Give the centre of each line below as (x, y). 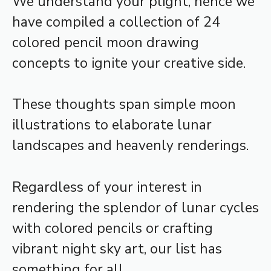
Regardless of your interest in (107, 187)
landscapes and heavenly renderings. (130, 146)
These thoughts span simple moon (124, 105)
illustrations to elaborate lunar (112, 125)
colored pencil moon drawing (106, 42)
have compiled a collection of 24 (116, 22)
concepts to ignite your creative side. (129, 63)
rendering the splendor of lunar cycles (135, 207)
